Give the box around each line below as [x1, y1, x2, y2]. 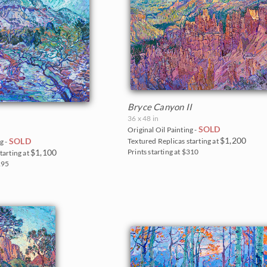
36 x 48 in [128, 114, 159, 123]
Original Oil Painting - [128, 125, 198, 135]
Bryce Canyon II [128, 101, 192, 113]
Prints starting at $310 [128, 147, 199, 157]
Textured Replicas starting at [128, 136, 220, 146]
